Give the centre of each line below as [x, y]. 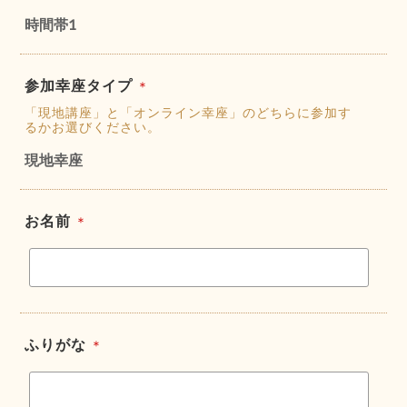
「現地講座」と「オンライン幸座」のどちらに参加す [188, 112]
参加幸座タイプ [80, 84]
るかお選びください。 [92, 126]
